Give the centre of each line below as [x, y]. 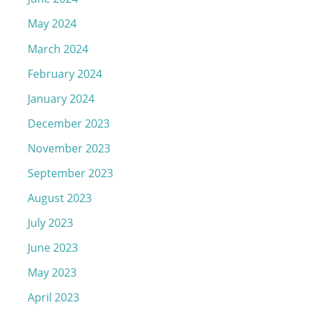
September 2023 [70, 172]
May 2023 [52, 272]
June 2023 [53, 248]
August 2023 [60, 198]
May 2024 [52, 23]
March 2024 [58, 48]
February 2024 [65, 73]
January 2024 [61, 98]
